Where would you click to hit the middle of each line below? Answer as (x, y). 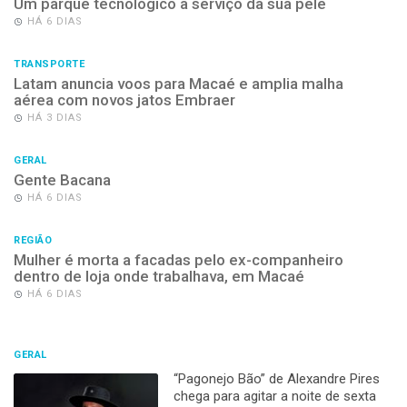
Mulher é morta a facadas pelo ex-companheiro (179, 259)
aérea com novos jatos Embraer (124, 99)
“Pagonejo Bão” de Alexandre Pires (276, 378)
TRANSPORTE (49, 64)
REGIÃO (33, 240)
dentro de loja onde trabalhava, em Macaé (159, 276)
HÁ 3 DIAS (55, 117)
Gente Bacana (62, 179)
